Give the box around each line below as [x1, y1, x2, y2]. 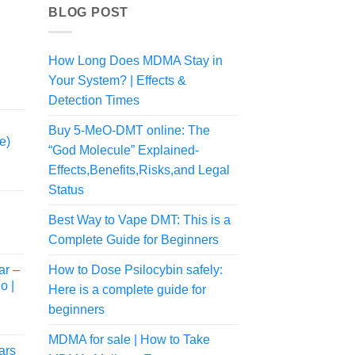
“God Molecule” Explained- [48, 143, 199, 157]
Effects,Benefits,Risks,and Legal [48, 162, 230, 177]
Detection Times [48, 93, 139, 107]
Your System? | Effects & [48, 73, 186, 87]
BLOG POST [48, 6, 129, 20]
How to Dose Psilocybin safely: [48, 262, 223, 277]
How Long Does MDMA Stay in [48, 53, 223, 67]
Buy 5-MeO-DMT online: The [48, 123, 210, 137]
